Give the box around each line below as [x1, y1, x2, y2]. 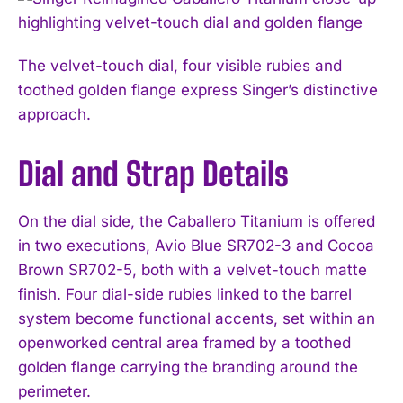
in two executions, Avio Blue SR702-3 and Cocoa [18, 236, 374, 255]
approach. [18, 104, 91, 123]
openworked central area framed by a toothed [18, 333, 351, 352]
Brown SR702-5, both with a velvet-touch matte [18, 260, 367, 279]
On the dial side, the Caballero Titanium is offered [18, 211, 375, 230]
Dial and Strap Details [18, 154, 289, 193]
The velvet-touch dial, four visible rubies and [18, 56, 342, 75]
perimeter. [18, 381, 91, 400]
